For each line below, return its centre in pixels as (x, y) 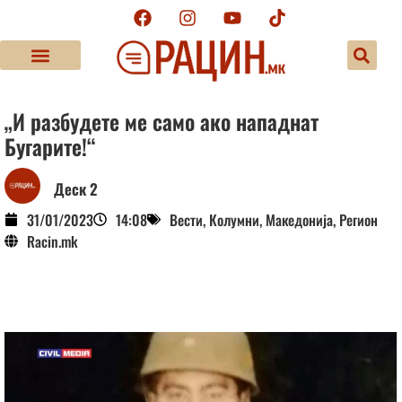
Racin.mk (52, 241)
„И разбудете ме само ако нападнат (162, 121)
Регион (358, 219)
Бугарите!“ (50, 146)
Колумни (234, 219)
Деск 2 (76, 189)
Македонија (299, 219)
